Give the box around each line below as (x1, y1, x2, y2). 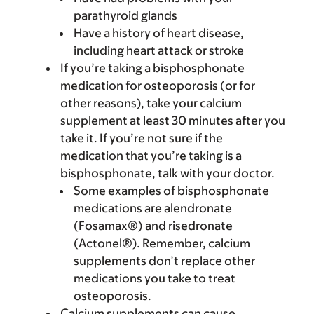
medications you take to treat (74, 271, 235, 285)
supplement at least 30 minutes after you (60, 114, 285, 128)
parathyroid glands (74, 8, 177, 22)
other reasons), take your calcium (60, 96, 242, 110)
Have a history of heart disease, (74, 26, 244, 40)
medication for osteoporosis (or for (60, 78, 255, 93)
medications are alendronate (74, 201, 232, 215)
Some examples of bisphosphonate (74, 184, 269, 198)
